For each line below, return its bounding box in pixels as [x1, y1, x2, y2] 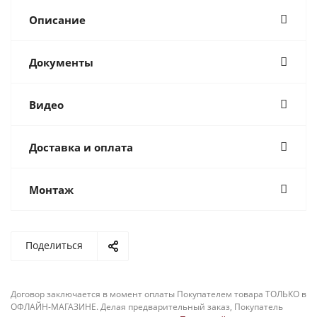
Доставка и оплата [29, 140, 133, 154]
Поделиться [25, 238, 83, 252]
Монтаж [29, 183, 74, 197]
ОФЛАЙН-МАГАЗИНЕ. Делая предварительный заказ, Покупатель [11, 301, 283, 313]
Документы [29, 55, 93, 69]
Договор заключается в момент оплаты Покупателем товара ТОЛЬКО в [11, 288, 306, 300]
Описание [29, 13, 86, 27]
